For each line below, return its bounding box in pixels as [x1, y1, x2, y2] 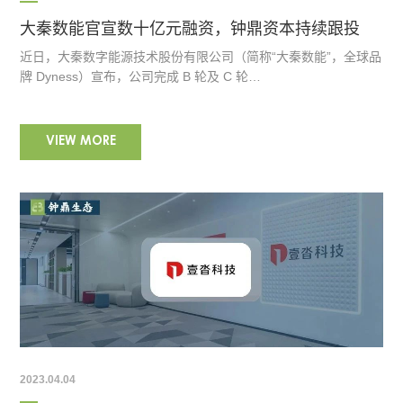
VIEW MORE [45, 136, 116, 149]
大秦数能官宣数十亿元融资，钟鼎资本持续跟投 [20, 20, 361, 39]
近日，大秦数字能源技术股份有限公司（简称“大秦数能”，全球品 [20, 49, 382, 65]
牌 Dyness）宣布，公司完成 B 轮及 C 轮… [20, 69, 262, 85]
